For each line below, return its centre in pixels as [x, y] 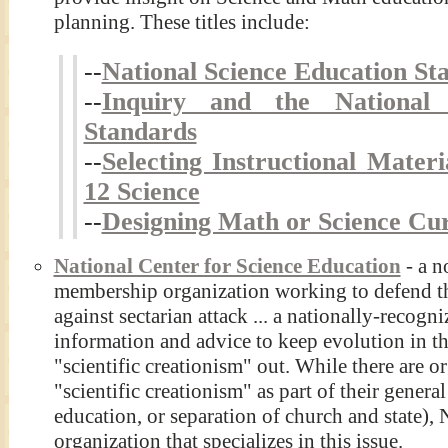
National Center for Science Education [227, 266]
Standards [140, 132]
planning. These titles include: [181, 22]
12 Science [141, 192]
